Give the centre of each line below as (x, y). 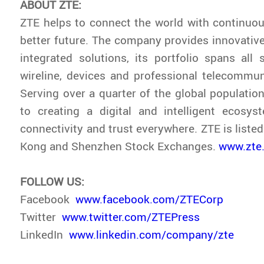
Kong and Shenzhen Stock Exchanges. (120, 146)
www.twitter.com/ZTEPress (131, 216)
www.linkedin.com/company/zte (152, 234)
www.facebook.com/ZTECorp (150, 199)
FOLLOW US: (52, 181)
